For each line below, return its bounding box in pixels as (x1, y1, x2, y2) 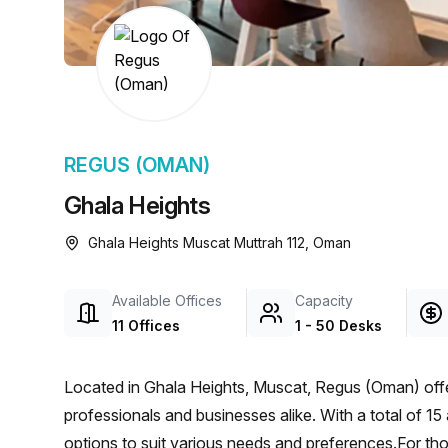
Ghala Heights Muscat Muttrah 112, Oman (88, 234, 351, 251)
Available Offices (112, 292, 222, 309)
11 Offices (112, 317, 180, 334)
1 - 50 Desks (295, 317, 382, 334)
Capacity (295, 292, 353, 309)
